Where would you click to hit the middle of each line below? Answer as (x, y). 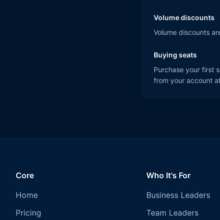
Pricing (28, 213)
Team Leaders (172, 213)
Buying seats (175, 55)
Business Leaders (178, 195)
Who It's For (168, 175)
